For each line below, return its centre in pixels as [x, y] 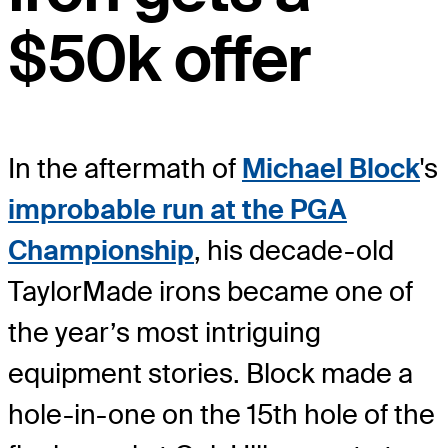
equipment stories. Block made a [210, 373]
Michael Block [331, 168]
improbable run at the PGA [177, 209]
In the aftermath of [125, 168]
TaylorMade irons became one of [210, 291]
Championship [101, 250]
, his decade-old [294, 250]
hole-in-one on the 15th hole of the [221, 414]
